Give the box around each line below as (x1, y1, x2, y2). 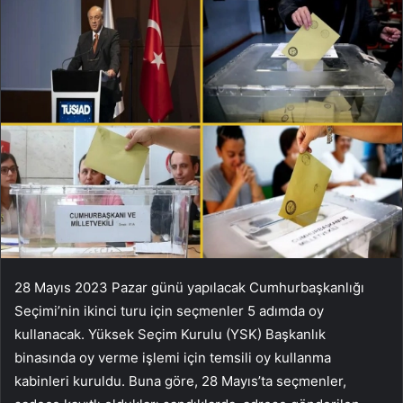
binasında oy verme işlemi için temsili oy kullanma (14, 348, 331, 366)
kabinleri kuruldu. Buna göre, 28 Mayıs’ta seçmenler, (14, 372, 346, 390)
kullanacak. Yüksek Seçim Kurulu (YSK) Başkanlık (14, 325, 326, 343)
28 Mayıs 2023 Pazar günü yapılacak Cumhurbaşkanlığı (14, 278, 364, 296)
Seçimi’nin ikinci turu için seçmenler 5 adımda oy (14, 301, 324, 319)
